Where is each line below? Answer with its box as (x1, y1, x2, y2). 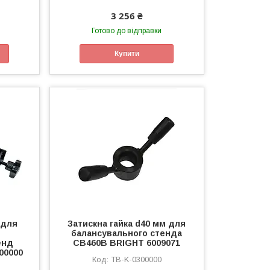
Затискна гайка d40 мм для (67, 219, 186, 229)
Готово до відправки (92, 26, 162, 35)
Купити (114, 49, 139, 58)
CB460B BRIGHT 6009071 (73, 238, 181, 248)
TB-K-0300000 (110, 255, 162, 265)
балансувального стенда (71, 228, 183, 239)
